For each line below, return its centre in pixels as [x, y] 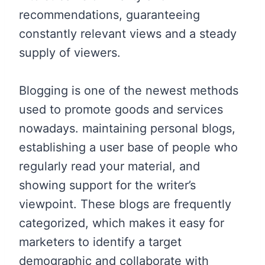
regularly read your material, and [109, 166]
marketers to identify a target [100, 242]
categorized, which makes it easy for [122, 223]
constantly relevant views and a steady [128, 33]
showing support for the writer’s [107, 185]
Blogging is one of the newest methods [129, 90]
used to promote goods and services [121, 109]
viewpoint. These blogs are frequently [125, 204]
